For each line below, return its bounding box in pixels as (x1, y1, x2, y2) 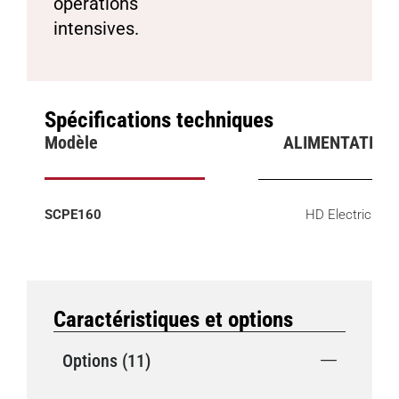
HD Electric (305, 206, 371, 223)
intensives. (53, 18, 139, 40)
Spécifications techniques (45, 106, 273, 133)
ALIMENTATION (282, 131, 395, 153)
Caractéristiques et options (53, 305, 293, 332)
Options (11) (62, 349, 151, 371)
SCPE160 (45, 206, 102, 223)
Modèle (45, 131, 98, 153)
